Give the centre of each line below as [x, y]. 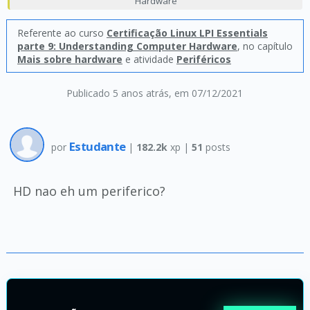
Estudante [98, 146]
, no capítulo [265, 46]
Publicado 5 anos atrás [118, 93]
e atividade [149, 59]
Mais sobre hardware [70, 59]
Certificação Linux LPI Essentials [187, 33]
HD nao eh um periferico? [89, 191]
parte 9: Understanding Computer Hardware [127, 46]
